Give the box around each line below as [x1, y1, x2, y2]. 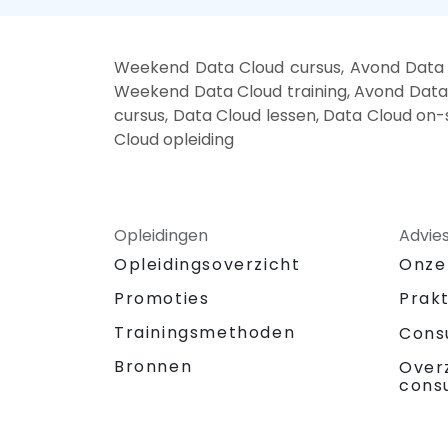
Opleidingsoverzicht [114, 253, 301, 277]
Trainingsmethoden [114, 321, 296, 345]
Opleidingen [114, 224, 208, 248]
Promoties [114, 287, 210, 311]
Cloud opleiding [114, 128, 234, 152]
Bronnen [114, 355, 193, 379]
